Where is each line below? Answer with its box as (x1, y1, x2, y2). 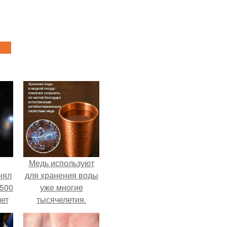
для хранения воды (24, 169, 98, 181)
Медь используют (28, 157, 94, 169)
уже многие (40, 181, 83, 193)
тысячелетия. (36, 194, 86, 205)
